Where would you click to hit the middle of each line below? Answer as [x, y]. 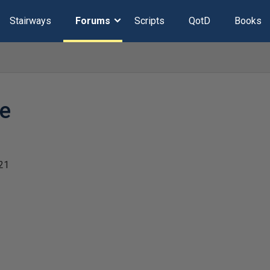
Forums [93, 21]
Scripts [149, 21]
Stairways [30, 21]
